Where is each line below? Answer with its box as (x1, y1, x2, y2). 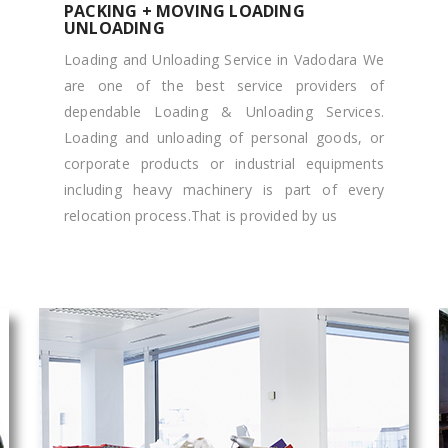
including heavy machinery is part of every (64, 180, 384, 199)
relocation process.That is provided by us (64, 206, 338, 225)
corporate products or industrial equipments (64, 154, 384, 173)
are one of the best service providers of (64, 76, 384, 95)
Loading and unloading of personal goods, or (64, 128, 384, 147)
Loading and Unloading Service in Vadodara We (64, 50, 384, 69)
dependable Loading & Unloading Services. (64, 102, 384, 121)
